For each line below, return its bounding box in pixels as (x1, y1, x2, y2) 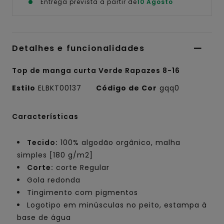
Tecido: (27, 137, 58, 148)
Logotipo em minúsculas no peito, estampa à (27, 200, 207, 210)
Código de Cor (96, 83, 157, 93)
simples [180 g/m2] (17, 150, 93, 160)
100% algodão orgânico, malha (58, 137, 180, 148)
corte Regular (53, 162, 109, 173)
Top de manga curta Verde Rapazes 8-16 (12, 65, 180, 76)
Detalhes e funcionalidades (12, 42, 145, 54)
